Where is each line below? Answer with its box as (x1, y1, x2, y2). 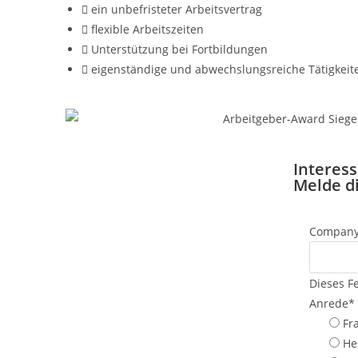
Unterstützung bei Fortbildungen (91, 42, 268, 57)
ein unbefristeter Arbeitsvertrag (91, 2, 262, 17)
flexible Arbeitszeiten (91, 22, 204, 37)
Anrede (309, 295, 348, 311)
